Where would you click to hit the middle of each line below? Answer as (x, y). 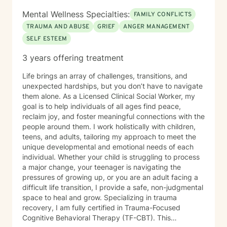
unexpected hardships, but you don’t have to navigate (112, 86)
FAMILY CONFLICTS (163, 15)
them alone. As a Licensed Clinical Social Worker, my (109, 96)
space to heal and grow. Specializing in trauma (63, 197)
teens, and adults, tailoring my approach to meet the (109, 137)
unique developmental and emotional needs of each (108, 147)
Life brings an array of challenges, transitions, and (105, 76)
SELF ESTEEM (47, 39)
